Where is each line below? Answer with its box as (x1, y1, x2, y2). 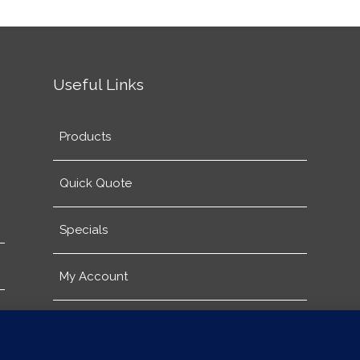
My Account (59, 268, 128, 284)
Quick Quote (59, 175, 132, 190)
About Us (59, 315, 112, 330)
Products (59, 129, 111, 144)
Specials (59, 222, 108, 237)
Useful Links (53, 75, 145, 94)
